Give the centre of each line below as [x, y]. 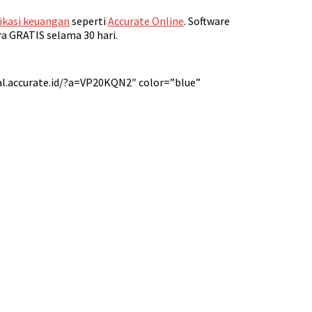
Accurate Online [146, 21]
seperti [89, 21]
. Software [207, 21]
